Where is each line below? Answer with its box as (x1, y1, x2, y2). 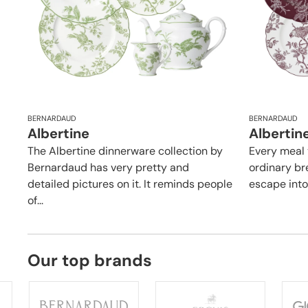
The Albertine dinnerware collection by (27, 143, 223, 158)
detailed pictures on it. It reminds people (27, 176, 232, 191)
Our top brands (27, 249, 152, 271)
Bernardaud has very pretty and (27, 159, 189, 175)
